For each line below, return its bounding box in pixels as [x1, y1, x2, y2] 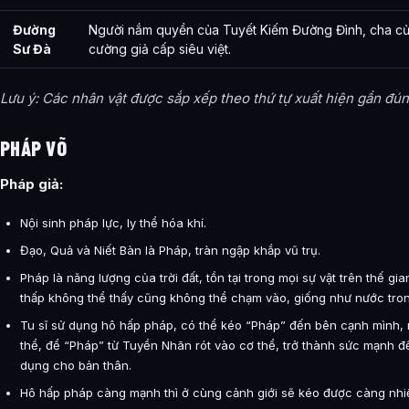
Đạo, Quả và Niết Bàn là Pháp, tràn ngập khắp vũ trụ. [20, 242, 320, 257]
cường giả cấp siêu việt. [89, 40, 231, 57]
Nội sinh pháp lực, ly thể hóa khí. [20, 215, 206, 230]
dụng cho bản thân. [20, 357, 131, 372]
